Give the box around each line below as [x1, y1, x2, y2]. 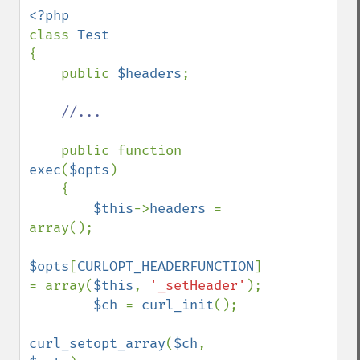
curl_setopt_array [29, 335, 166, 352]
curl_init [141, 297, 214, 313]
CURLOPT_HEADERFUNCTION [77, 258, 254, 275]
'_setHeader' [149, 277, 246, 294]
